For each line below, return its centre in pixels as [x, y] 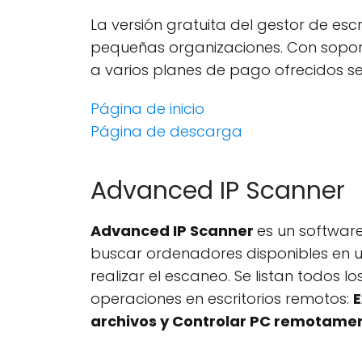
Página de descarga [166, 131]
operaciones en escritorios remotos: [222, 299]
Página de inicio [147, 109]
